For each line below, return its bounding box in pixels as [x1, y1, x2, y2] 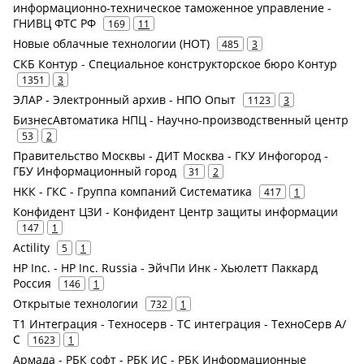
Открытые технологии [13, 296, 138, 311]
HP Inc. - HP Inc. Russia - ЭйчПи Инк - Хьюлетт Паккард [13, 260, 318, 275]
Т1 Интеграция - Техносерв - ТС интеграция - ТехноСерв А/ [13, 316, 346, 331]
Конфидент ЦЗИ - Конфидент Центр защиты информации [13, 204, 338, 219]
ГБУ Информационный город [13, 163, 176, 179]
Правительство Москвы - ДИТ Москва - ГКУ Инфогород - [13, 148, 328, 163]
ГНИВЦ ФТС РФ [13, 15, 96, 31]
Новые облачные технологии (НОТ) [13, 36, 210, 51]
